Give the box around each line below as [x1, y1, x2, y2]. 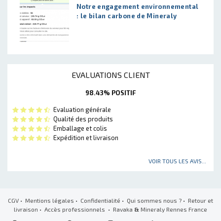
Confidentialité [80, 197, 120, 204]
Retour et [188, 197, 213, 204]
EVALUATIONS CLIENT [71, 70, 150, 80]
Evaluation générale [50, 106, 111, 114]
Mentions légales [25, 197, 74, 204]
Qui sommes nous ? [127, 197, 182, 204]
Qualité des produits [50, 115, 113, 123]
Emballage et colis [50, 124, 107, 133]
